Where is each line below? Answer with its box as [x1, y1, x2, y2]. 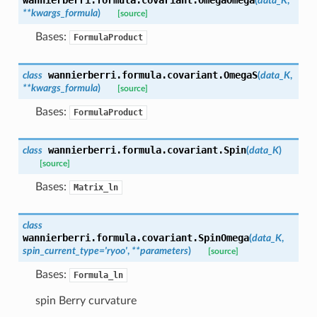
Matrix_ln [73, 182, 118, 192]
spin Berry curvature [35, 294, 137, 306]
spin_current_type [22, 245, 99, 256]
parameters [139, 245, 188, 256]
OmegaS [223, 69, 258, 81]
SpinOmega [197, 231, 249, 243]
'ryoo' [104, 245, 127, 256]
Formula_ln [73, 270, 123, 280]
